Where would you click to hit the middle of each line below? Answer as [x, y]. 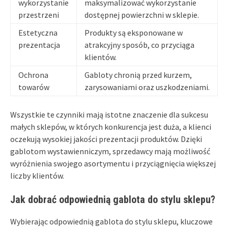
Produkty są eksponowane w [134, 32]
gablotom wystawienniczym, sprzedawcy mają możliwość [110, 151]
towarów [34, 87]
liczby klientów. [37, 175]
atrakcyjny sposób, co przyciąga [139, 45]
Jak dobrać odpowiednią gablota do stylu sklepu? [113, 199]
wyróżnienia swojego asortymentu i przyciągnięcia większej [113, 163]
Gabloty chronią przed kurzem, [138, 75]
